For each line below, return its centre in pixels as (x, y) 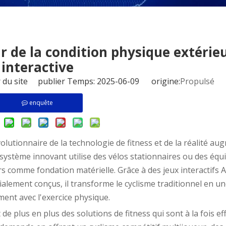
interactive (37, 67)
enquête (41, 103)
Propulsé (197, 81)
